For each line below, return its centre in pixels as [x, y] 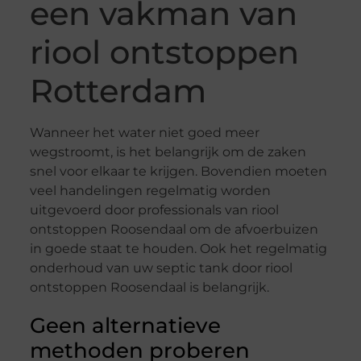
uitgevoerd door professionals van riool [154, 210]
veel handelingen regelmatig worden [150, 191]
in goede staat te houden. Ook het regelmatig [178, 249]
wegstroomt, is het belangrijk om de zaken [168, 152]
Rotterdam [118, 91]
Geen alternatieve [125, 326]
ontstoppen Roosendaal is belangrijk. [149, 288]
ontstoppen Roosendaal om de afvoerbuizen [174, 230]
